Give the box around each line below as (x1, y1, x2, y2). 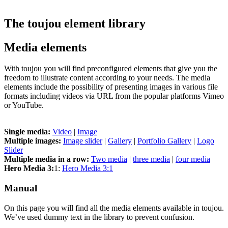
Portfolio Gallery (137, 136, 191, 146)
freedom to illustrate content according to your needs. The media (4, 73, 210, 82)
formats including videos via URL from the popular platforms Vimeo (4, 92, 224, 101)
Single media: (4, 127, 52, 136)
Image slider (63, 136, 102, 146)
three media (133, 155, 170, 164)
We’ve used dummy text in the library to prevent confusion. (4, 212, 196, 221)
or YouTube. (4, 101, 44, 110)
